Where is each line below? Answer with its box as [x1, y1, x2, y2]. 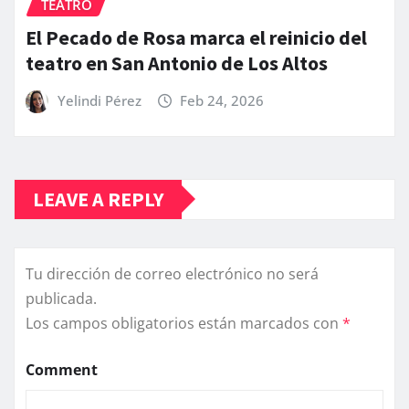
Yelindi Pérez [57, 91, 142, 110]
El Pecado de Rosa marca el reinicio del [26, 25, 367, 51]
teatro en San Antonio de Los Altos [26, 50, 328, 77]
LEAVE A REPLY [33, 185, 163, 212]
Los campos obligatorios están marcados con [26, 312, 342, 333]
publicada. [26, 288, 97, 309]
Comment [26, 359, 98, 380]
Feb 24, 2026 [180, 91, 265, 110]
